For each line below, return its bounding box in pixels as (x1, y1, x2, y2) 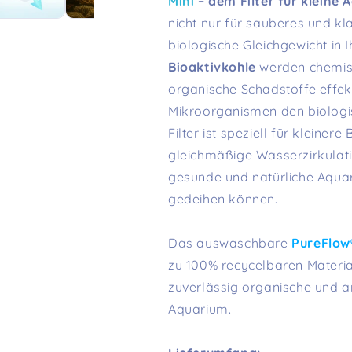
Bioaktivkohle (168, 59, 256, 75)
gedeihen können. (168, 191, 278, 207)
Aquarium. (168, 301, 235, 317)
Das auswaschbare (168, 235, 292, 251)
